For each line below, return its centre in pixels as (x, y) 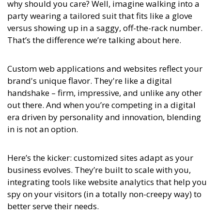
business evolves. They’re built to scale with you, (99, 170)
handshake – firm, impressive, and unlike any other (105, 93)
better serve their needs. (53, 206)
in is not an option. (43, 129)
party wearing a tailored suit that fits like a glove (100, 16)
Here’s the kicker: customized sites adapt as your (100, 158)
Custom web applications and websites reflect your (105, 69)
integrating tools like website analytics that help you (107, 182)
